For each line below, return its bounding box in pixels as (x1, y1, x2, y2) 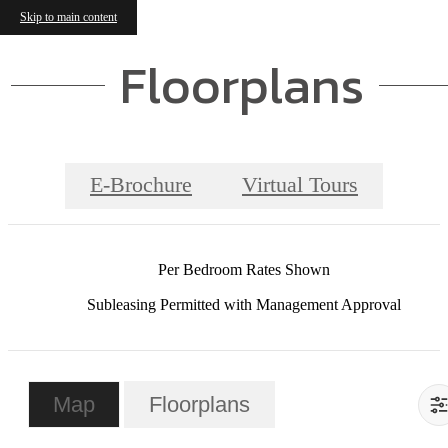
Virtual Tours (242, 173, 358, 198)
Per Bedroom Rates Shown (158, 260, 330, 278)
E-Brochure (90, 173, 192, 198)
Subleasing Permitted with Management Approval (87, 296, 401, 314)
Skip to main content (20, 10, 117, 24)
